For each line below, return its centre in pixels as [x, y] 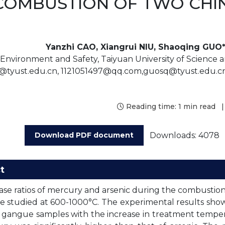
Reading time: [151, 106]
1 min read [197, 106]
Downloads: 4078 [184, 135]
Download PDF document [84, 135]
